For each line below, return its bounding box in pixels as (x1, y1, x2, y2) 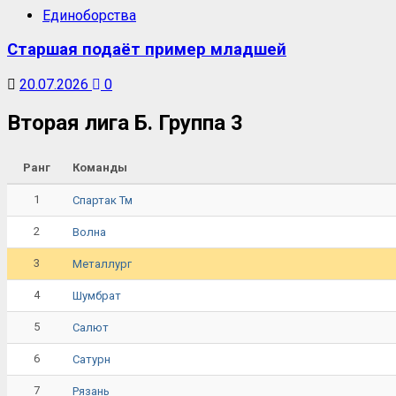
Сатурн (72, 352, 110, 366)
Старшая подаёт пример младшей (7, 40, 286, 60)
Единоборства (42, 6, 136, 24)
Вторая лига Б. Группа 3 (7, 110, 243, 136)
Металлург (72, 256, 132, 270)
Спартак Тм (72, 193, 133, 207)
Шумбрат (72, 288, 121, 302)
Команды (72, 160, 127, 174)
